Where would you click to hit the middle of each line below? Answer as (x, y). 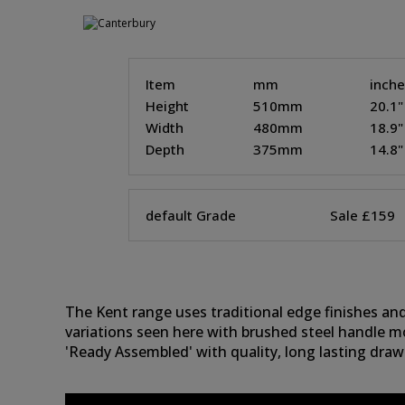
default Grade (191, 215)
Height (167, 106)
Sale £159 (363, 215)
